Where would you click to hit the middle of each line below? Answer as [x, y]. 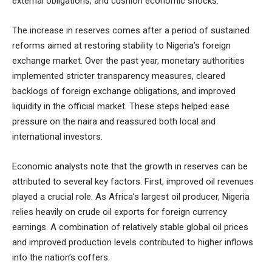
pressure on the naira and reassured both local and [114, 121]
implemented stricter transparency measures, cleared [119, 76]
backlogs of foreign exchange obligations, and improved [124, 91]
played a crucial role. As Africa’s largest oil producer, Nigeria [131, 197]
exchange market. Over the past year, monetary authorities [128, 61]
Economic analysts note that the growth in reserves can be [130, 166]
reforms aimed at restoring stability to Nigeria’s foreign [121, 46]
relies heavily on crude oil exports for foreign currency [120, 212]
